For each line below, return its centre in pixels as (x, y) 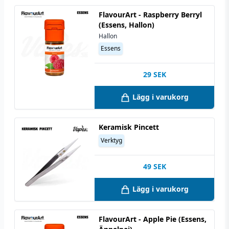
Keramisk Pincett (129, 127)
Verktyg (111, 141)
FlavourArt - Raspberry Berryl (150, 14)
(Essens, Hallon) (127, 25)
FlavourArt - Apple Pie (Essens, (153, 219)
